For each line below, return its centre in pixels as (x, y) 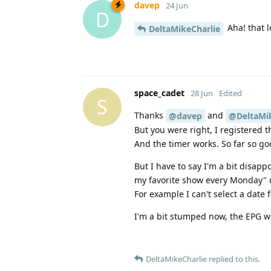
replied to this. (233, 259)
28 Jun (202, 93)
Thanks (150, 115)
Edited (230, 93)
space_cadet (159, 93)
